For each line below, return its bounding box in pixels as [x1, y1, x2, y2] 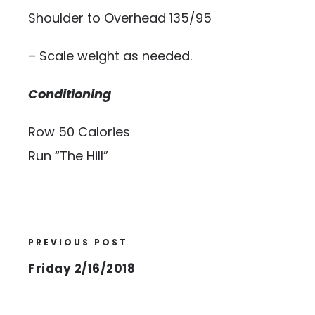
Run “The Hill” [28, 147, 108, 165]
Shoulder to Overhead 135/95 [28, 9, 212, 27]
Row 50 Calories [28, 123, 130, 141]
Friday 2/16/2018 [28, 260, 135, 277]
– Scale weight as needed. [28, 47, 192, 65]
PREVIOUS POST [28, 236, 128, 248]
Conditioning [28, 85, 111, 103]
